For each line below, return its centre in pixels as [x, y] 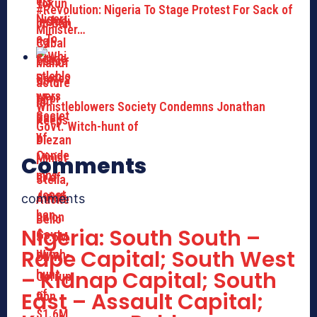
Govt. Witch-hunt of [87, 127]
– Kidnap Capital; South [149, 281]
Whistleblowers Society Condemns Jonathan [151, 107]
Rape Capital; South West [158, 260]
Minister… [61, 30]
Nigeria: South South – [141, 239]
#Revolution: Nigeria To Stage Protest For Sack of [165, 10]
